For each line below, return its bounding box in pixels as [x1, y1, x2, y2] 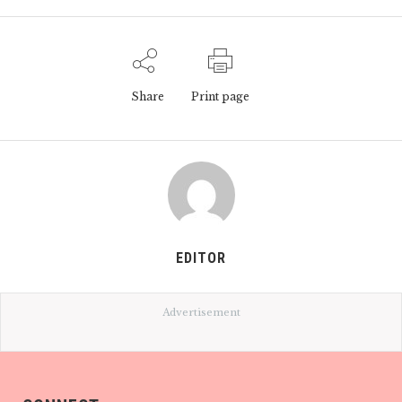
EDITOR [176, 249, 226, 267]
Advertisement [162, 306, 240, 319]
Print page [190, 89, 249, 103]
